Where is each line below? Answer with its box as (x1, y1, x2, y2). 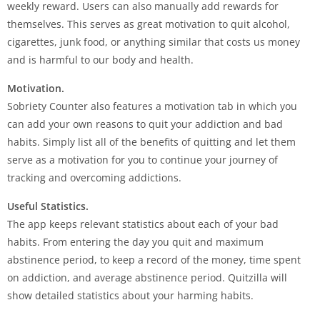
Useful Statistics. (7, 199, 89, 213)
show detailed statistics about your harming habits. (7, 288, 254, 302)
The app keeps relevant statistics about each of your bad (7, 216, 279, 231)
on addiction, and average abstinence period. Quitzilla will (7, 270, 287, 284)
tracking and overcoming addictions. (7, 170, 181, 184)
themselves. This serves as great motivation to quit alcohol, (7, 16, 290, 31)
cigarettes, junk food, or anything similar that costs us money (7, 34, 300, 49)
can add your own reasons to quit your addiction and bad (7, 116, 283, 131)
